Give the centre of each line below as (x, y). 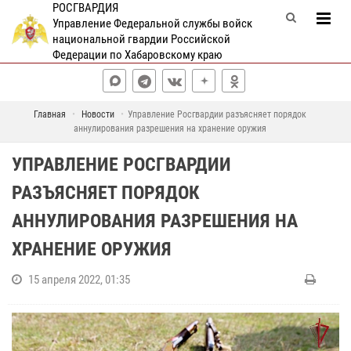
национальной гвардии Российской (141, 39)
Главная (49, 114)
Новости (98, 114)
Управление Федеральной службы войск (152, 24)
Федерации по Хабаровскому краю (137, 55)
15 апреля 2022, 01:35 (79, 280)
